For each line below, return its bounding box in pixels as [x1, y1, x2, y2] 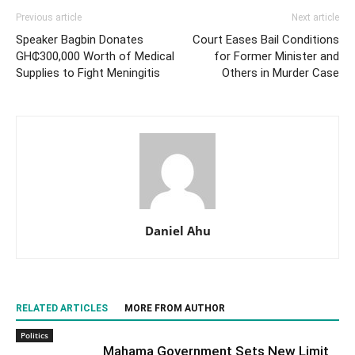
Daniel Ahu [144, 223, 211, 239]
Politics [21, 330, 48, 342]
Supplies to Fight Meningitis [16, 66, 160, 81]
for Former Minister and [214, 49, 339, 64]
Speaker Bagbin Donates [16, 32, 143, 48]
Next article [292, 12, 339, 24]
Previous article [16, 12, 82, 24]
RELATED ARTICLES [16, 303, 108, 315]
